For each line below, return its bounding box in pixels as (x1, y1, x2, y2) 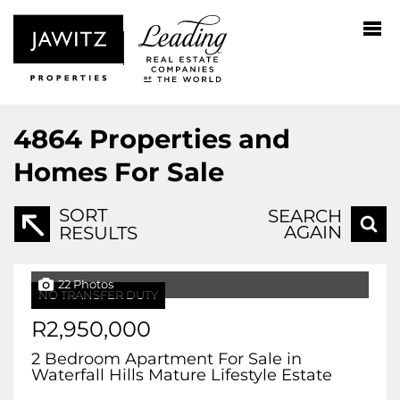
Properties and (89, 123, 290, 154)
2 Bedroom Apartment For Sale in (31, 349, 302, 369)
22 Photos (58, 278, 113, 291)
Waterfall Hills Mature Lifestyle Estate (31, 365, 332, 385)
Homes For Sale (13, 156, 224, 187)
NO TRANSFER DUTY (38, 288, 158, 302)
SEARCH (268, 205, 342, 227)
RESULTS (59, 222, 137, 244)
